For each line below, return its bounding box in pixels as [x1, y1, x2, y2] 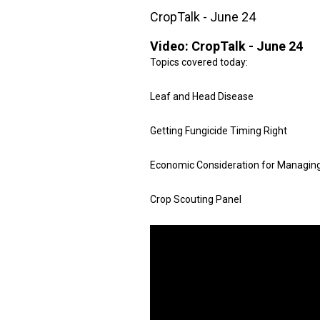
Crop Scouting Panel [150, 194, 241, 205]
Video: [150, 39, 191, 54]
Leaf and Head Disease [150, 91, 254, 102]
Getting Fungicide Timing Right [150, 125, 287, 136]
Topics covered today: [150, 56, 248, 68]
